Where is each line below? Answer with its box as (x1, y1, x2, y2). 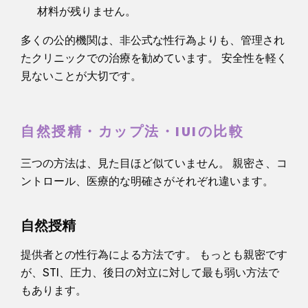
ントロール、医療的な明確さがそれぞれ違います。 (21, 174, 274, 188)
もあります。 (21, 283, 87, 297)
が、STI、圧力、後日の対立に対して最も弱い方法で (21, 265, 279, 279)
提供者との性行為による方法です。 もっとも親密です (21, 247, 287, 261)
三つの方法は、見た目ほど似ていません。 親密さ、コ (21, 156, 287, 170)
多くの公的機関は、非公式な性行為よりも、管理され (21, 33, 285, 47)
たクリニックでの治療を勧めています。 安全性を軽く (21, 51, 287, 65)
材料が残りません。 (37, 4, 136, 18)
